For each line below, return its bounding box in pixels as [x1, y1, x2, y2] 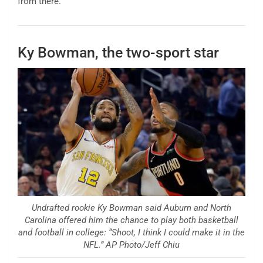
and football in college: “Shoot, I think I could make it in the [18, 227, 245, 238]
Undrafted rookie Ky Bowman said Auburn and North [32, 203, 231, 214]
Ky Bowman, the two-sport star [18, 43, 219, 61]
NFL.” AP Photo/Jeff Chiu [83, 240, 180, 251]
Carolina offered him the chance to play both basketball [25, 215, 238, 226]
